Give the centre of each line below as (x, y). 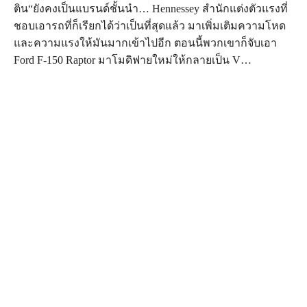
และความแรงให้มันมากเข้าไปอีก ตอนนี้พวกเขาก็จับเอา (145, 43)
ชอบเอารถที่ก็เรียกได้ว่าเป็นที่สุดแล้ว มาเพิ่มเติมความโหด (150, 26)
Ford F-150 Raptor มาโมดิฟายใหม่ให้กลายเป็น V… (133, 60)
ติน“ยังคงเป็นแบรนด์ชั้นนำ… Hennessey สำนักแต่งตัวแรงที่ (151, 9)
